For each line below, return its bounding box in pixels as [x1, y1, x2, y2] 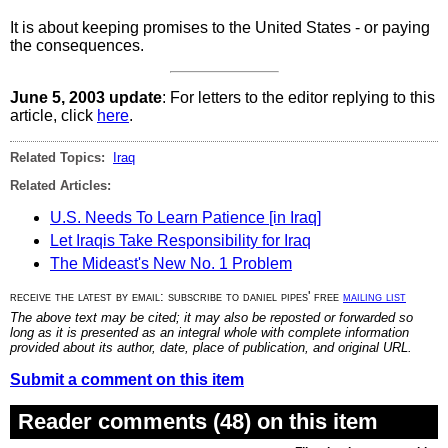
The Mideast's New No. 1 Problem [50, 254, 292, 272]
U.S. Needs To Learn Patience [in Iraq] [50, 208, 321, 226]
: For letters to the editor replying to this [162, 88, 435, 106]
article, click [10, 106, 97, 124]
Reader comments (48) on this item [18, 408, 378, 434]
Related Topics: [10, 149, 105, 165]
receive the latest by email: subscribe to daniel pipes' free [10, 288, 343, 304]
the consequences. [10, 36, 144, 54]
